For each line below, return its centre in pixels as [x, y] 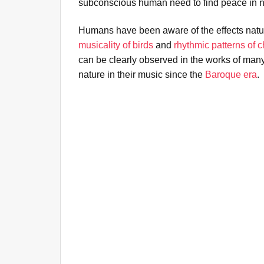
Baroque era [231, 75]
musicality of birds [116, 45]
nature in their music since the [142, 75]
